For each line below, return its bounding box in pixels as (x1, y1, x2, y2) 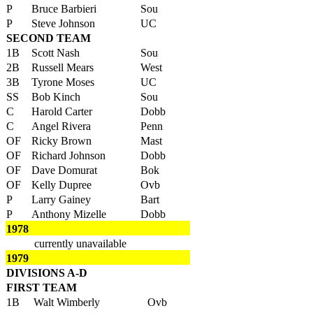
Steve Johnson (31, 17, 95, 29)
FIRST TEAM (6, 282, 77, 293)
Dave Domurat (31, 164, 97, 176)
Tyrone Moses (31, 76, 94, 88)
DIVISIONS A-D (6, 267, 87, 279)
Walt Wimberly (34, 296, 100, 308)
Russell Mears (31, 61, 94, 73)
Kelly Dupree (31, 179, 92, 191)
